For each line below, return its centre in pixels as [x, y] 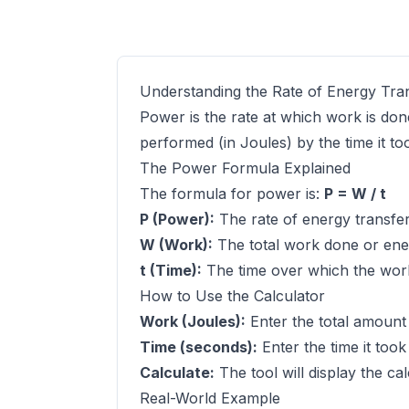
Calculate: [177, 372]
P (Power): [177, 219]
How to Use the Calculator [232, 296]
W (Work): [176, 245]
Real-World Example [210, 398]
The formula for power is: [232, 194]
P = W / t [355, 194]
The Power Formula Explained [245, 168]
